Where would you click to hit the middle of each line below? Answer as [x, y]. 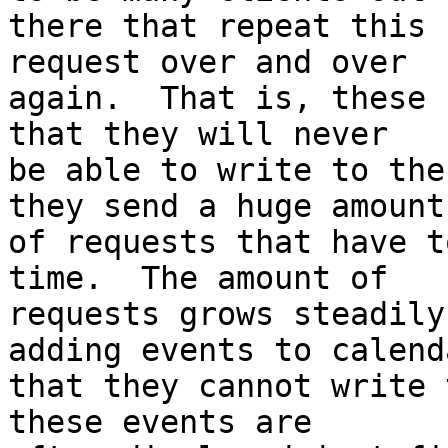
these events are [169, 422]
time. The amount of [207, 278]
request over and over [217, 62]
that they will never [207, 134]
